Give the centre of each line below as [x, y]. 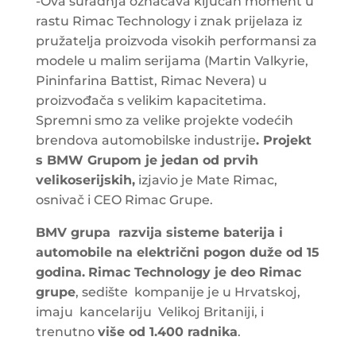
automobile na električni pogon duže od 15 [177, 252]
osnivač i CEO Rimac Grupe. [124, 199]
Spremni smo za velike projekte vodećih [164, 120]
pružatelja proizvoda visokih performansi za [176, 41]
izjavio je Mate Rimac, [206, 180]
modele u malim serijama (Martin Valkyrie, [172, 60]
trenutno [66, 331]
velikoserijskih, [85, 180]
